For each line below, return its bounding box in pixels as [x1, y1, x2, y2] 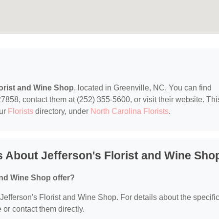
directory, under [33, 107, 90, 116]
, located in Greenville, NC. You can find [74, 84, 212, 92]
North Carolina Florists [90, 107, 169, 116]
